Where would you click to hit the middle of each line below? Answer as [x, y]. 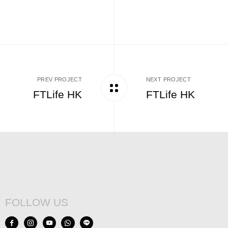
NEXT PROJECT [168, 79]
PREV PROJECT [60, 79]
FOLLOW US [37, 202]
